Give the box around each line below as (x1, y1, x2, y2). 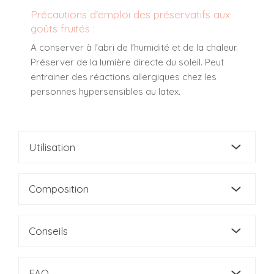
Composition (29, 182, 89, 196)
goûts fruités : (31, 21, 95, 35)
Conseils (29, 224, 68, 237)
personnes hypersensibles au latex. (31, 85, 180, 97)
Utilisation (29, 140, 75, 154)
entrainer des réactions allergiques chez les (31, 70, 217, 83)
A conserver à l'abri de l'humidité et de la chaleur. (31, 41, 238, 53)
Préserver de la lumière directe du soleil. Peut (31, 56, 224, 68)
